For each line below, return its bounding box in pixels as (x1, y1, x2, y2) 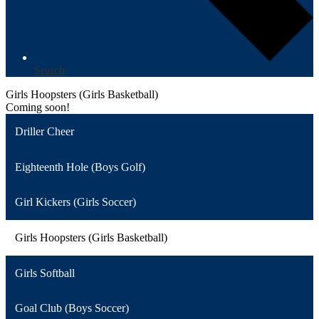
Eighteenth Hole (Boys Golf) (14, 160, 145, 173)
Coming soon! (6, 101, 70, 114)
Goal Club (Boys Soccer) (14, 302, 129, 315)
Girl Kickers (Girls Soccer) (14, 196, 136, 209)
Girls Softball (14, 266, 75, 279)
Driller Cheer (14, 125, 74, 138)
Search (34, 64, 65, 77)
